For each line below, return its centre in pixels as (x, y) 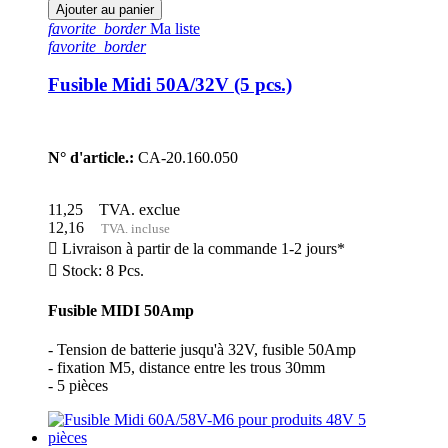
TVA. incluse (131, 228)
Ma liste (173, 28)
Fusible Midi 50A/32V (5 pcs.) (170, 85)
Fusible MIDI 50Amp (121, 311)
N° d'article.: (91, 157)
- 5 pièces (78, 386)
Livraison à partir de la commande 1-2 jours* (201, 248)
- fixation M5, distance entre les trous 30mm (186, 368)
